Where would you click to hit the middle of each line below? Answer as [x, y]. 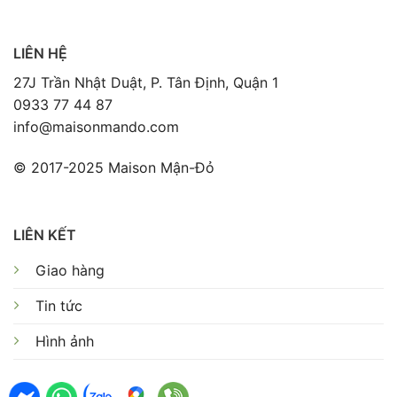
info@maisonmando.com [96, 126]
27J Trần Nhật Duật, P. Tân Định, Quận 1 [146, 82]
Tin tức [59, 305]
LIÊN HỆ [40, 53]
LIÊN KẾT [45, 234]
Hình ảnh [65, 341]
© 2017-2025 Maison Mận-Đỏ [114, 167]
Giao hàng [70, 270]
